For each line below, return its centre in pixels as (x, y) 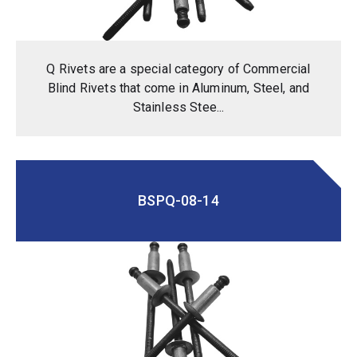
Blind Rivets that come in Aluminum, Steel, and (178, 88)
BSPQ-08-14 (178, 200)
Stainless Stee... (178, 107)
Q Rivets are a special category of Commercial (178, 69)
